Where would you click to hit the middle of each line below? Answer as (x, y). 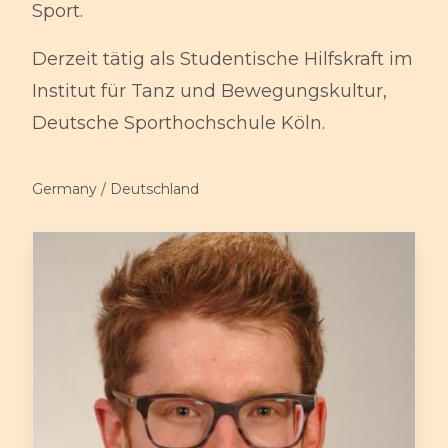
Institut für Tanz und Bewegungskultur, (209, 91)
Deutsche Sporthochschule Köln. (178, 123)
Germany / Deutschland (115, 189)
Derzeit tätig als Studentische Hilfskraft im (222, 59)
